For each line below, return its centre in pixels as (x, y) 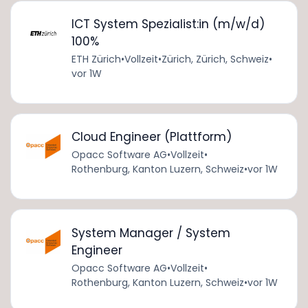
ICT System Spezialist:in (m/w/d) (168, 24)
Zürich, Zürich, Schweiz (215, 59)
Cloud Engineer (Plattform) (151, 137)
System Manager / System (151, 233)
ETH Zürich (96, 59)
